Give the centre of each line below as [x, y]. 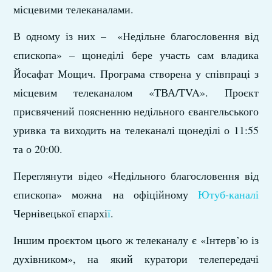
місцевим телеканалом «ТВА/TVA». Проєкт [136, 93]
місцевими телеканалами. [74, 9]
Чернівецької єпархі [61, 213]
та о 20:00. [38, 149]
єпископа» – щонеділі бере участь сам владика [136, 55]
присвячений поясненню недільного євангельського [136, 111]
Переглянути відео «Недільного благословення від [136, 176]
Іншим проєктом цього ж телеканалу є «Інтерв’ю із [136, 240]
